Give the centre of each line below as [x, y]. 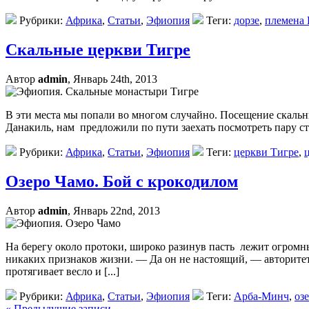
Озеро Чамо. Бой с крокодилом [122, 181]
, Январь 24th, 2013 [112, 79]
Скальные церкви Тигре [98, 49]
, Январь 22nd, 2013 [114, 210]
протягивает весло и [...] [62, 271]
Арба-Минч [261, 296]
